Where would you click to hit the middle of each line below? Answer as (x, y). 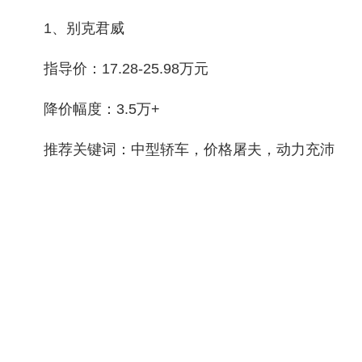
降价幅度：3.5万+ (102, 109)
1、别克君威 (84, 28)
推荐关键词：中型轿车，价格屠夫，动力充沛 (189, 149)
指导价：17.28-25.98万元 (126, 69)
